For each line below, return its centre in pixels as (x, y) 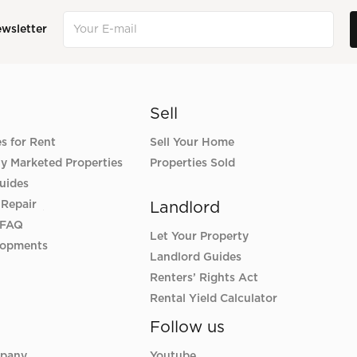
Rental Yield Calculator (213, 299)
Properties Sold (192, 164)
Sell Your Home (192, 143)
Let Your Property (199, 237)
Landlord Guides (195, 258)
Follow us (187, 328)
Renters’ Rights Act (204, 279)
